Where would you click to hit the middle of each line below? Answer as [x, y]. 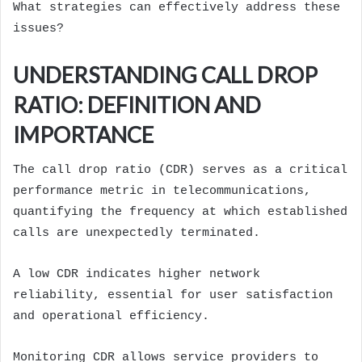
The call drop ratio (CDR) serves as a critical [180, 170]
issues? [38, 28]
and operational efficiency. [111, 317]
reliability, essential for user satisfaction [173, 296]
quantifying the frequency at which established [180, 213]
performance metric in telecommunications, [162, 192]
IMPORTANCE [83, 134]
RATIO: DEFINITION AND [137, 104]
